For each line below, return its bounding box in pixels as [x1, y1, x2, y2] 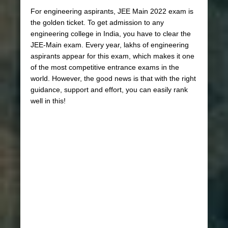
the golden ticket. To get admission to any [31, 18, 164, 27]
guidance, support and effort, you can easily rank [31, 85, 188, 94]
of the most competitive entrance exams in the [31, 63, 179, 72]
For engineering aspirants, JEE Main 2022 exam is [31, 7, 193, 16]
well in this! [31, 97, 66, 105]
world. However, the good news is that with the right [31, 74, 196, 83]
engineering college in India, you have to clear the [31, 30, 191, 38]
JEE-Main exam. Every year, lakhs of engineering [31, 41, 189, 49]
